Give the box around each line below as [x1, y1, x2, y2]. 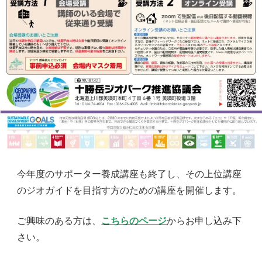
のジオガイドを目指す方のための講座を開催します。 [17, 185, 242, 196]
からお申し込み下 [167, 216, 242, 226]
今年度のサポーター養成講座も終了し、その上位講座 [17, 169, 242, 180]
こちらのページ [101, 216, 167, 226]
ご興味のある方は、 [17, 216, 102, 226]
